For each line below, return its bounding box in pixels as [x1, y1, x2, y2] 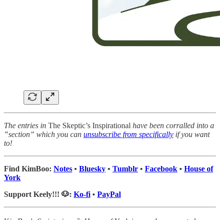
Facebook [145, 164, 177, 173]
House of [184, 164, 213, 173]
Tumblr [112, 164, 138, 173]
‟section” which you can [4, 130, 83, 138]
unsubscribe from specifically [83, 130, 173, 138]
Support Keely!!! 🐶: [4, 190, 74, 198]
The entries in [4, 121, 48, 130]
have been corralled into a [131, 121, 214, 130]
